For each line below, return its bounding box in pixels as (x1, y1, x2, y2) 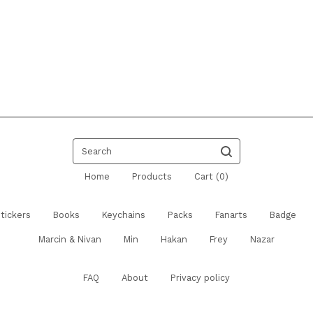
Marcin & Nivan (38, 234, 101, 245)
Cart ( (194, 171, 219, 182)
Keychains (101, 210, 145, 221)
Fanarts (214, 210, 247, 221)
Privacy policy (170, 272, 230, 284)
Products (132, 171, 172, 182)
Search (72, 139, 102, 150)
